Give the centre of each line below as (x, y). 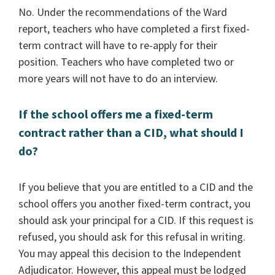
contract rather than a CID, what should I (131, 132)
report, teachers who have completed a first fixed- (134, 28)
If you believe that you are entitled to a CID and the (136, 187)
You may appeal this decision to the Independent (130, 254)
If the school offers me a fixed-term (116, 114)
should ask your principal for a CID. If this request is (136, 220)
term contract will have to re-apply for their (118, 45)
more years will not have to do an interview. (118, 78)
